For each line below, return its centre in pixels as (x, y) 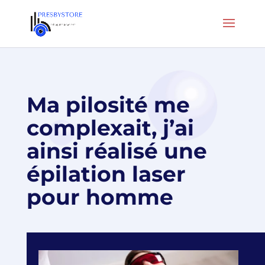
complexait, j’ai (110, 128)
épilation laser (106, 174)
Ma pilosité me (108, 105)
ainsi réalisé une (117, 151)
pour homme (100, 197)
